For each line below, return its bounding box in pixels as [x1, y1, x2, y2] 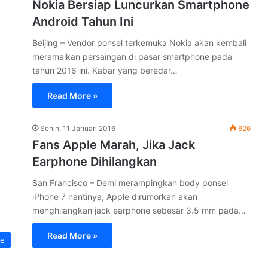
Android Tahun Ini [32, 14, 133, 29]
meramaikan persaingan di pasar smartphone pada [32, 51, 232, 62]
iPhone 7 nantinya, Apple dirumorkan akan [32, 191, 197, 202]
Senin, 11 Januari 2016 [40, 123, 115, 133]
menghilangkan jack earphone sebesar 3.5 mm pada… [32, 205, 246, 215]
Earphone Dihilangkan [32, 154, 157, 169]
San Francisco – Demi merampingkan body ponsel [32, 177, 228, 188]
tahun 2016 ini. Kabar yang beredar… [32, 65, 178, 75]
